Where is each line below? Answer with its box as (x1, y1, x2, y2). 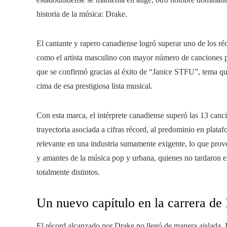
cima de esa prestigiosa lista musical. (36, 82, 153, 91)
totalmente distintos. (36, 168, 100, 177)
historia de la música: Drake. (36, 10, 127, 19)
